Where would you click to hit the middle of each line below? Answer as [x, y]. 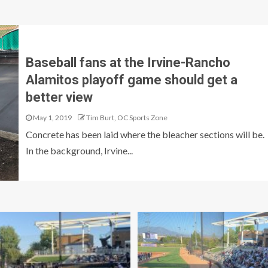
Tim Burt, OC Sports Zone [127, 117]
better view [59, 97]
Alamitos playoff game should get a [131, 80]
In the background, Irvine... [79, 150]
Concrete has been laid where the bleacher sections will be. [145, 134]
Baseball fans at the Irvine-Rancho [128, 62]
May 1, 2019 [51, 117]
